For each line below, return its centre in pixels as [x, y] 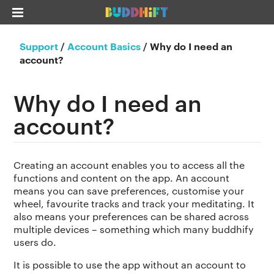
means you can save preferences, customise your [129, 191]
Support [39, 46]
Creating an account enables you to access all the [129, 165]
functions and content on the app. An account [122, 178]
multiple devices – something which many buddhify [134, 229]
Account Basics [104, 46]
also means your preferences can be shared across [131, 217]
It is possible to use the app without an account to [130, 265]
